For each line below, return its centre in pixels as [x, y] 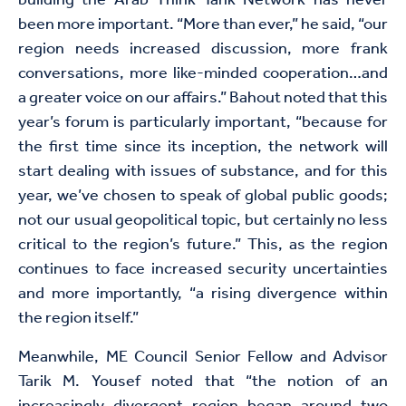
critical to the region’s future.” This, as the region [203, 245]
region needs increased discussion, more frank [203, 49]
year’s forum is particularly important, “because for [203, 123]
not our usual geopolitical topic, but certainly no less [203, 221]
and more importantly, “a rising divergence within [203, 294]
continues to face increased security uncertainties [203, 270]
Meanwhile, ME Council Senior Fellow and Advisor [203, 358]
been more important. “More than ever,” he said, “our [203, 25]
